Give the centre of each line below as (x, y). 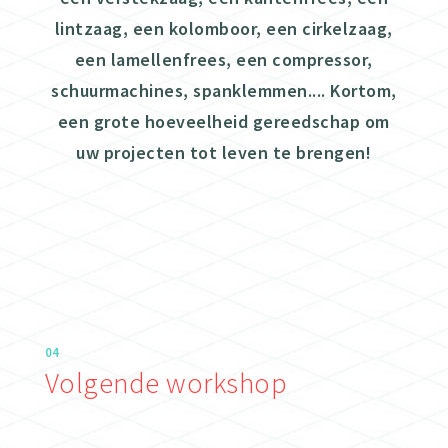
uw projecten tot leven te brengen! (224, 153)
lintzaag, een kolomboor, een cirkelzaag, (223, 29)
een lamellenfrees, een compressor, (223, 60)
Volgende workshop (166, 382)
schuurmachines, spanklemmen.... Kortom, (224, 91)
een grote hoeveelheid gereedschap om (223, 122)
